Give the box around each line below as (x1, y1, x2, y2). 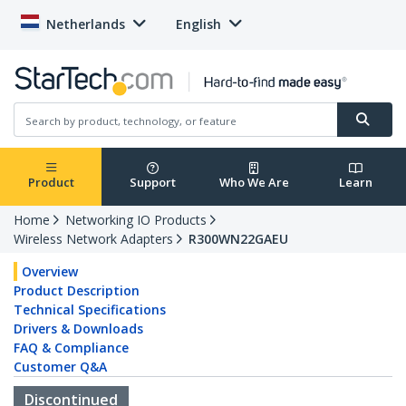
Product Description (14, 282, 140, 300)
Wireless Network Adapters (14, 230, 173, 248)
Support (129, 174, 176, 191)
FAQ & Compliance (14, 339, 129, 357)
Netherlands (46, 15, 125, 33)
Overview (22, 263, 78, 281)
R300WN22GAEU (188, 230, 288, 248)
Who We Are (218, 174, 289, 191)
